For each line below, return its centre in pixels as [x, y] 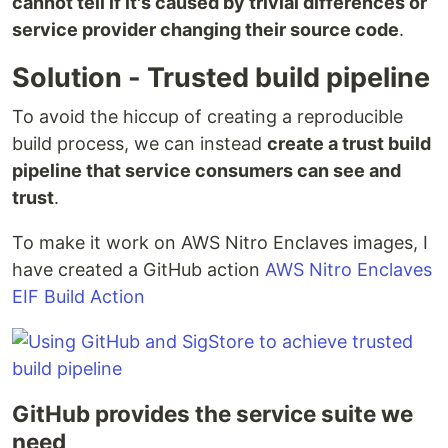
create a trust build [349, 144]
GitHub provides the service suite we [212, 414]
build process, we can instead [139, 144]
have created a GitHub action [138, 270]
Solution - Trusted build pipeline [221, 78]
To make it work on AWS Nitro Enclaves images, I [220, 243]
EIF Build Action [78, 297]
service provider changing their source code [205, 30]
